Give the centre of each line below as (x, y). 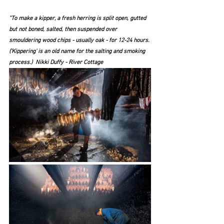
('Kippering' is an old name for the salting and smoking (78, 51)
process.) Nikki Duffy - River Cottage (56, 62)
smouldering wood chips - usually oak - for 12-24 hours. (80, 40)
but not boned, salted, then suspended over (64, 29)
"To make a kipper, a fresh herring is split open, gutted (78, 18)
